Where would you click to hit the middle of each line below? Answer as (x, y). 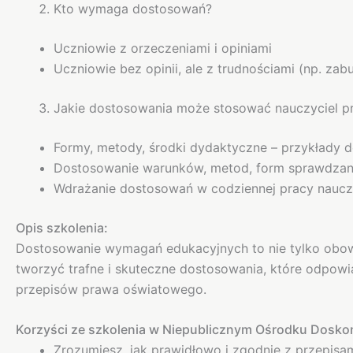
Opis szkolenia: (62, 227)
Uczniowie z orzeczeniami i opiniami (163, 48)
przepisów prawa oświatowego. (111, 289)
